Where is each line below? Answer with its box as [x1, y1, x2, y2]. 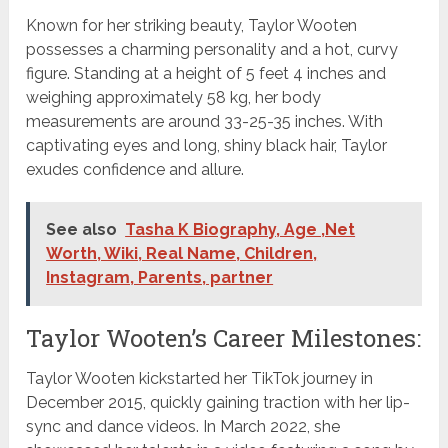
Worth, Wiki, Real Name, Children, [46, 244, 318, 264]
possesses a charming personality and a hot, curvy [26, 40, 399, 60]
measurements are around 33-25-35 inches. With [26, 112, 384, 132]
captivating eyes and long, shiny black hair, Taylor [26, 136, 388, 156]
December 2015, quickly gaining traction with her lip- [26, 393, 411, 413]
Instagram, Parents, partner [46, 268, 274, 288]
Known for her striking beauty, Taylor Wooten [26, 16, 358, 36]
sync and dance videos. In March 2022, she [26, 417, 341, 437]
